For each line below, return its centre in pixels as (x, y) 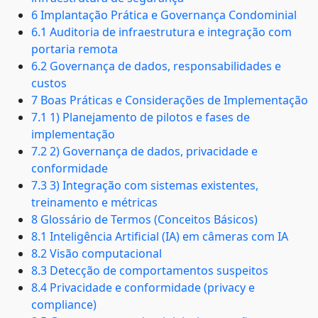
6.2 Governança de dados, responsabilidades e (156, 66)
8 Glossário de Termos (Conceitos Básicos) (144, 219)
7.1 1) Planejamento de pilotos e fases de (141, 117)
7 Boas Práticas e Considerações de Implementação (170, 100)
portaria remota (75, 49)
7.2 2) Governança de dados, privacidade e (144, 151)
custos (49, 83)
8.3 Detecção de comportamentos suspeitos (150, 270)
